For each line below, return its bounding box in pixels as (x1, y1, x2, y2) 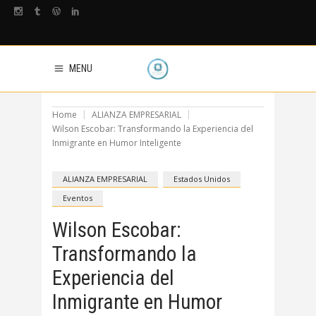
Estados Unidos (174, 174, 230, 184)
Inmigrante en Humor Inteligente (52, 136, 181, 149)
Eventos (63, 193, 92, 203)
